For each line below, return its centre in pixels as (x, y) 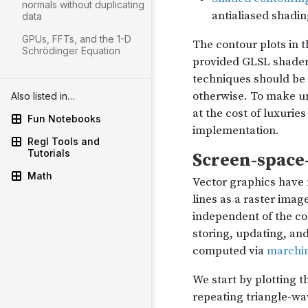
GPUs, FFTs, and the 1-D (77, 39)
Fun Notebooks (64, 119)
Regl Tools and (64, 141)
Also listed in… (43, 96)
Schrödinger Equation (71, 51)
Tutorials (49, 153)
